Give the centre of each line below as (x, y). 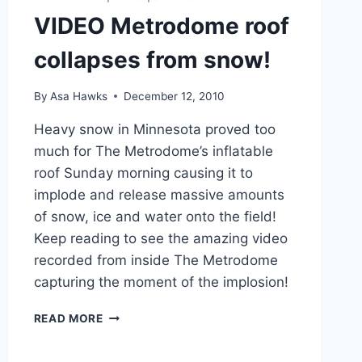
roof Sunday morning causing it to (143, 173)
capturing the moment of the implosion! (161, 282)
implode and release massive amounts (159, 194)
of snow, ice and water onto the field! (155, 216)
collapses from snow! (152, 60)
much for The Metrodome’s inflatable (153, 151)
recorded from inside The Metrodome (156, 260)
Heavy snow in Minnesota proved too (154, 129)
